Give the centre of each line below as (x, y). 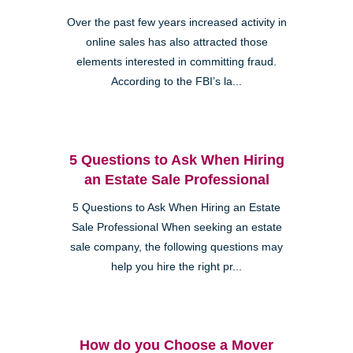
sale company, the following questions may (176, 247)
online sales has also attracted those (176, 42)
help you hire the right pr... (176, 266)
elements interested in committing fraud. (176, 61)
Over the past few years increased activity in (176, 22)
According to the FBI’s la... (176, 81)
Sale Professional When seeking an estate (176, 227)
